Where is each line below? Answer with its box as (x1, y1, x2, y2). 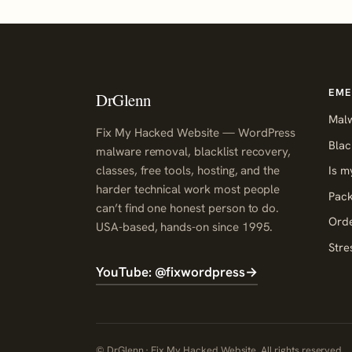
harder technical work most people (96, 181, 280, 197)
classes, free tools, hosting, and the (96, 162, 280, 178)
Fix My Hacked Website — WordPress (96, 124, 296, 141)
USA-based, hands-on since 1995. (96, 218, 273, 235)
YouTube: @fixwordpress (96, 262, 245, 280)
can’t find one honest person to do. (96, 200, 280, 216)
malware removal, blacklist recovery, (96, 143, 291, 159)
